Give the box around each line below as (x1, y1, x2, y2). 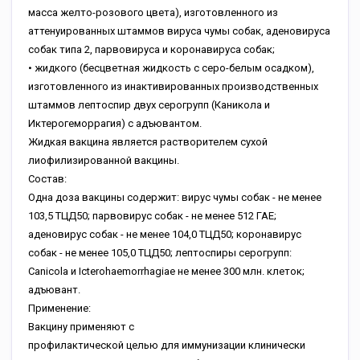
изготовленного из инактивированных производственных (28, 80, 318, 92)
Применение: (28, 302, 91, 314)
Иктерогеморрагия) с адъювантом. (28, 117, 202, 129)
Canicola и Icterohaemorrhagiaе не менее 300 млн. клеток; (28, 265, 305, 277)
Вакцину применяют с (28, 321, 134, 333)
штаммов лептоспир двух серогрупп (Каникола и (28, 99, 270, 111)
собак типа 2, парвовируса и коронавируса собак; (28, 43, 275, 55)
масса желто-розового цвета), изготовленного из (28, 6, 278, 18)
